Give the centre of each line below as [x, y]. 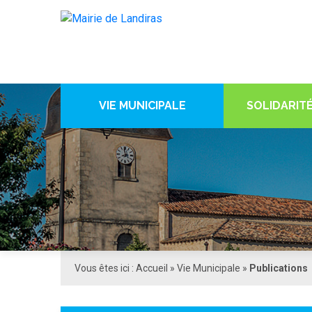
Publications [279, 268]
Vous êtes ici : [105, 268]
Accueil [152, 268]
